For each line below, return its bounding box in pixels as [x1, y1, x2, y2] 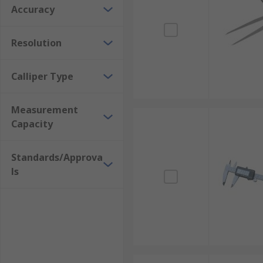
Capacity [11, 117, 53, 130]
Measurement [11, 103, 78, 116]
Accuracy [11, 3, 55, 16]
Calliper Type [11, 70, 73, 83]
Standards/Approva [11, 151, 103, 164]
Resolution [11, 36, 62, 49]
